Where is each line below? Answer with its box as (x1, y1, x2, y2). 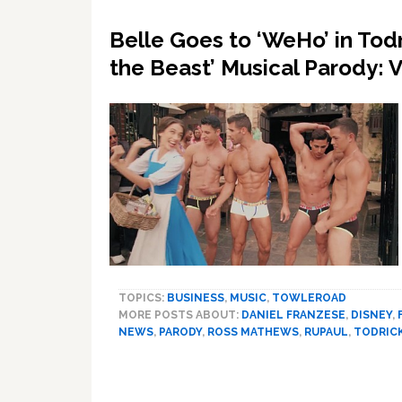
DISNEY (351, 309, 392, 322)
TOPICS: (118, 292, 167, 305)
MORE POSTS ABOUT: (118, 309, 241, 322)
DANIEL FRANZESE (241, 309, 345, 322)
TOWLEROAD (272, 292, 346, 305)
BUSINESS (167, 292, 224, 305)
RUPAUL (304, 326, 348, 339)
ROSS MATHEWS (207, 326, 299, 339)
